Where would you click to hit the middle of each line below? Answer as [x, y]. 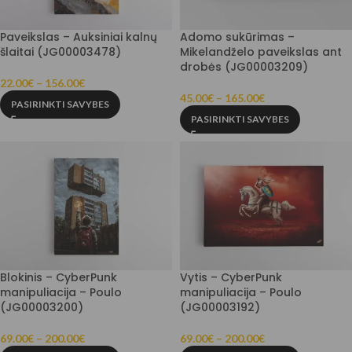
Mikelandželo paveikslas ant [261, 51]
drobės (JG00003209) [244, 66]
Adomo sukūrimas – [237, 37]
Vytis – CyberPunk [231, 277]
